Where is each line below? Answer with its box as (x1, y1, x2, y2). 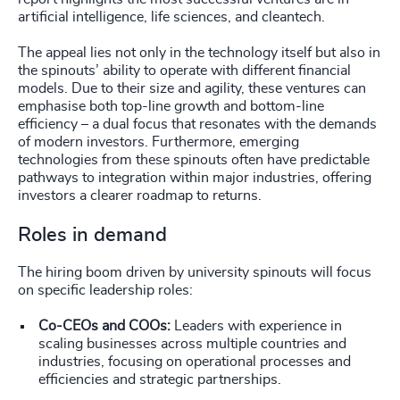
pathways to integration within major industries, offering (18, 170, 371, 185)
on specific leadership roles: (18, 282, 196, 297)
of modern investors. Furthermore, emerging (18, 134, 299, 149)
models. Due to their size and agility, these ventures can (18, 80, 366, 96)
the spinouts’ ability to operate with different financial (18, 62, 351, 78)
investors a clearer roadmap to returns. (18, 187, 265, 203)
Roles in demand (18, 224, 172, 245)
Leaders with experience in (171, 318, 342, 333)
